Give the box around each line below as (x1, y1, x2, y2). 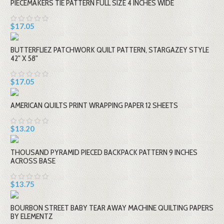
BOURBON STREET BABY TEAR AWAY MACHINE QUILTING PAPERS (10, 203, 213, 213)
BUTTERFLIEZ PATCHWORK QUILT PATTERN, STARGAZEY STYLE (10, 45, 209, 55)
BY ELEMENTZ (10, 211, 53, 221)
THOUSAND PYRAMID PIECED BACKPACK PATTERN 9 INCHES (10, 147, 197, 157)
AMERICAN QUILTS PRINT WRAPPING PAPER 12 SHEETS (10, 100, 178, 110)
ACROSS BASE (10, 156, 55, 166)
